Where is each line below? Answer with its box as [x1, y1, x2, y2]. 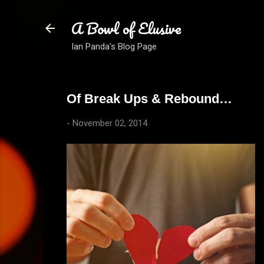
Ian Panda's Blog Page [71, 41, 157, 52]
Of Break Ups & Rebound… [66, 91, 232, 106]
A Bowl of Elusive [71, 16, 181, 41]
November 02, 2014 [72, 118, 147, 128]
